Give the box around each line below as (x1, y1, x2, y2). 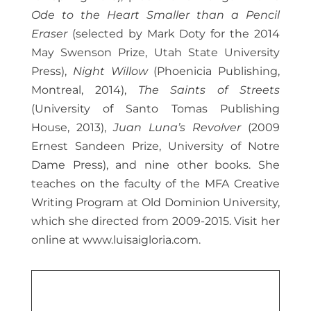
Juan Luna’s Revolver (112, 121, 242, 135)
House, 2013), (31, 121, 113, 135)
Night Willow (72, 65, 148, 78)
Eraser (31, 27, 67, 41)
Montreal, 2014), (31, 83, 138, 97)
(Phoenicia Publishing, (147, 65, 280, 78)
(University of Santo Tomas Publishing (31, 102, 280, 116)
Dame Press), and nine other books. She (31, 158, 280, 172)
